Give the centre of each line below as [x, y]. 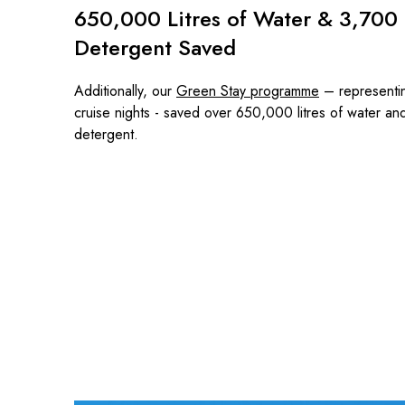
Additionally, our [125, 91]
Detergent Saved [155, 48]
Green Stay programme [248, 91]
